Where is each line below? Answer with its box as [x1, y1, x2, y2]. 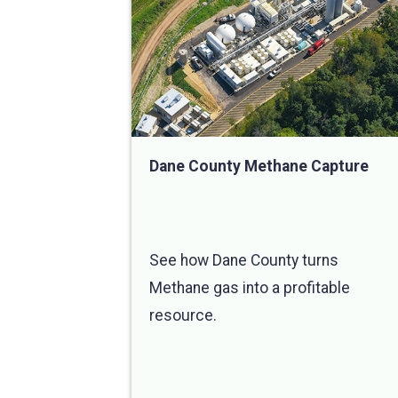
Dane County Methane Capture [149, 156, 369, 175]
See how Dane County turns [149, 251, 338, 270]
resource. [149, 306, 217, 325]
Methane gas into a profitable [149, 279, 350, 298]
